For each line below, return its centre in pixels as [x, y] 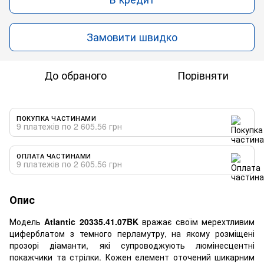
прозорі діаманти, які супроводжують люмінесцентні [132, 245]
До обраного [75, 75]
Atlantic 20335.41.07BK [91, 221]
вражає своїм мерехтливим [197, 221]
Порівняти [203, 75]
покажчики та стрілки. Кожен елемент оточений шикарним [132, 257]
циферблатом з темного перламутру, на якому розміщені [132, 233]
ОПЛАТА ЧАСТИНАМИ [54, 155]
